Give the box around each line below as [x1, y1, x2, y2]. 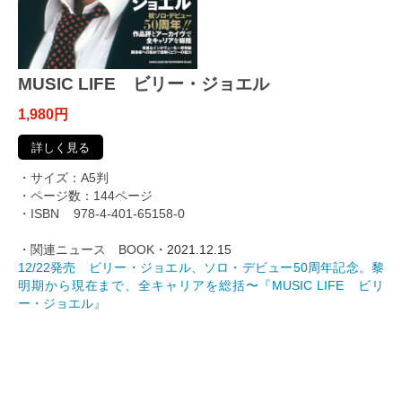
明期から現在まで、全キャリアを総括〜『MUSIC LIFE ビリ [18, 278, 384, 293]
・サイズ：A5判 [18, 170, 109, 186]
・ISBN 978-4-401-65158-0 [18, 206, 185, 222]
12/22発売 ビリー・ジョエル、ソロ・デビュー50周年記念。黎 [18, 260, 384, 275]
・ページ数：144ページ [18, 188, 153, 204]
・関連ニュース [18, 242, 106, 258]
